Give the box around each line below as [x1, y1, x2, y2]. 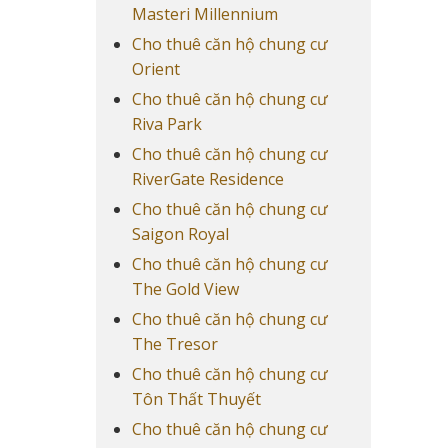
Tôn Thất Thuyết [131, 388, 261, 411]
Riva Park [131, 113, 202, 136]
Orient [131, 58, 180, 81]
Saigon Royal [131, 223, 229, 246]
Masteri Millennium [131, 3, 278, 26]
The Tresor [131, 333, 218, 356]
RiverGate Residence [131, 168, 284, 191]
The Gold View [131, 278, 239, 301]
